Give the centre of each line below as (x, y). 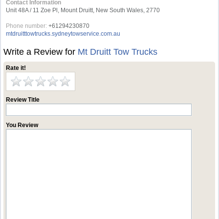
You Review (22, 125)
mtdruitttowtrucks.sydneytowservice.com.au (63, 34)
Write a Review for (41, 52)
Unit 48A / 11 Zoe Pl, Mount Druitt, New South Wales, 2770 (83, 10)
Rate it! (16, 68)
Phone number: (27, 26)
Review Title (23, 100)
